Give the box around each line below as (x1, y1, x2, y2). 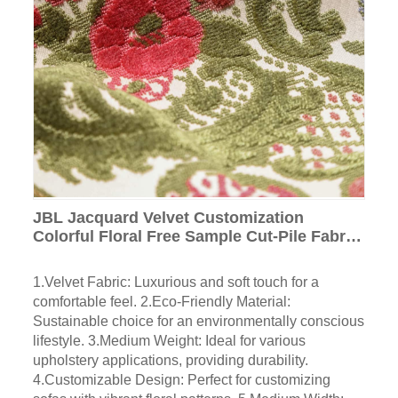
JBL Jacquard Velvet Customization (32, 208, 304, 227)
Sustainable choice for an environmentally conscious (32, 313, 364, 329)
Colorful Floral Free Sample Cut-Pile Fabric (32, 227, 359, 245)
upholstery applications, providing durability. (32, 352, 308, 368)
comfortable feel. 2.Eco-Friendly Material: (32, 293, 291, 309)
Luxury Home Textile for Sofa (32, 245, 254, 264)
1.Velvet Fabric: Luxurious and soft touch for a (32, 274, 319, 290)
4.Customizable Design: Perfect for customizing (32, 371, 330, 387)
